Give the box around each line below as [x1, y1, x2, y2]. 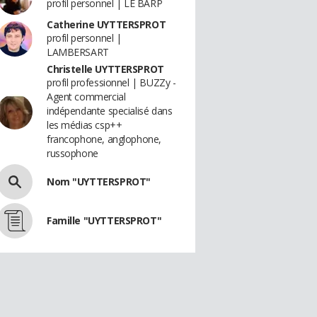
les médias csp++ [47, 118, 122, 132]
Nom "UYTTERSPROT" [47, 175, 151, 188]
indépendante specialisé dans [47, 104, 173, 117]
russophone [47, 146, 98, 160]
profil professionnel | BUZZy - [47, 76, 176, 89]
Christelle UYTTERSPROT [47, 62, 164, 76]
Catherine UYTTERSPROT [47, 18, 166, 31]
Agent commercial [47, 90, 126, 103]
